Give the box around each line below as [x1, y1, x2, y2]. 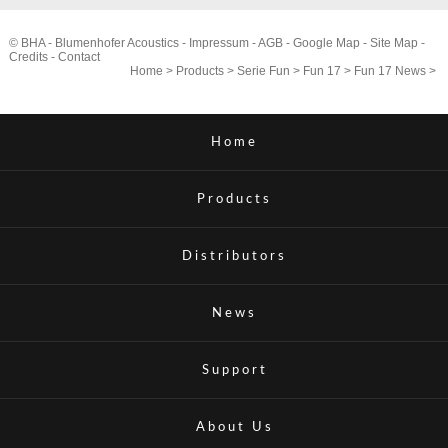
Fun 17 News [354, 64, 427, 79]
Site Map [369, 36, 418, 51]
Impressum [188, 36, 249, 51]
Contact [57, 50, 100, 65]
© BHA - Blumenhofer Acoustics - [8, 36, 189, 51]
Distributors [182, 249, 287, 264]
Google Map [292, 36, 360, 51]
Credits [8, 50, 48, 65]
